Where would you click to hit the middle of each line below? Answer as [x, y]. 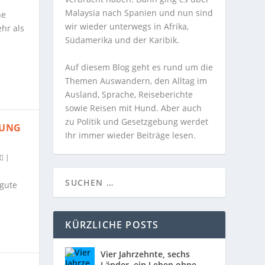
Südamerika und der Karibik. [122, 40]
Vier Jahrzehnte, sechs [146, 254]
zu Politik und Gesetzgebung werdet [137, 121]
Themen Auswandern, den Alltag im [136, 80]
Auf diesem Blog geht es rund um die [139, 67]
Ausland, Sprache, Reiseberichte [129, 94]
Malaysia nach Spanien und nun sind [139, 13]
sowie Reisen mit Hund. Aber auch [134, 108]
